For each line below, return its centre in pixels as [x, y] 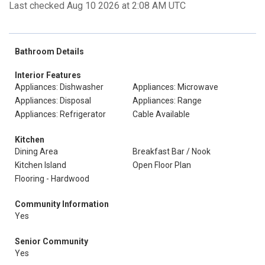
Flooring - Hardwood [52, 179]
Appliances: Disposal [53, 101]
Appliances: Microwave [175, 87]
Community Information [62, 204]
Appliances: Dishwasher [59, 87]
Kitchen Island [41, 165]
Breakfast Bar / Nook [172, 151]
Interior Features [48, 75]
